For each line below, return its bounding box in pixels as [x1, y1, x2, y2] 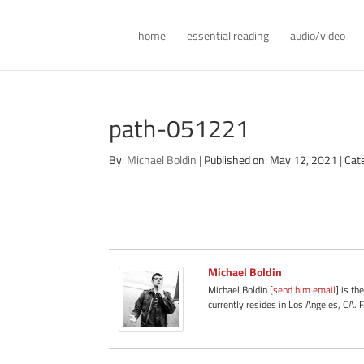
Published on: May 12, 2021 [204, 151, 338, 168]
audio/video [290, 27, 346, 44]
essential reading [187, 27, 270, 44]
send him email [273, 282, 336, 297]
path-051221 [109, 110, 250, 147]
